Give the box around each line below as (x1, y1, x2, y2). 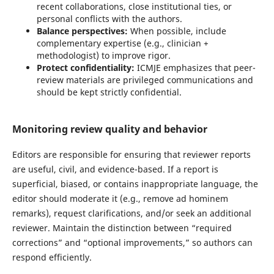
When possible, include (127, 25, 226, 37)
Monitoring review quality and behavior (12, 122, 207, 136)
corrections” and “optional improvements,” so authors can (12, 237, 253, 248)
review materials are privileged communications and (36, 74, 253, 86)
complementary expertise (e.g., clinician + (36, 37, 209, 49)
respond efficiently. (12, 251, 92, 263)
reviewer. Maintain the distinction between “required (12, 222, 232, 234)
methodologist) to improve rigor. (36, 50, 171, 61)
